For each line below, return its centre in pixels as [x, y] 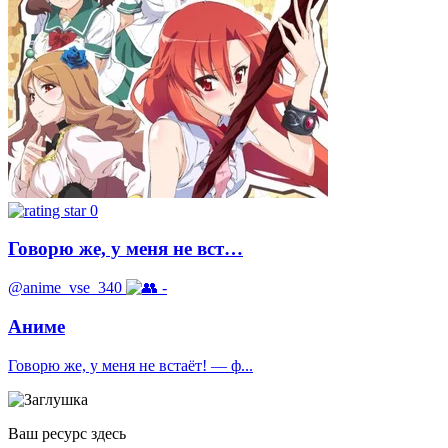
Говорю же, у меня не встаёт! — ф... [130, 365]
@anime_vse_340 [65, 288]
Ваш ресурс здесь [67, 433]
